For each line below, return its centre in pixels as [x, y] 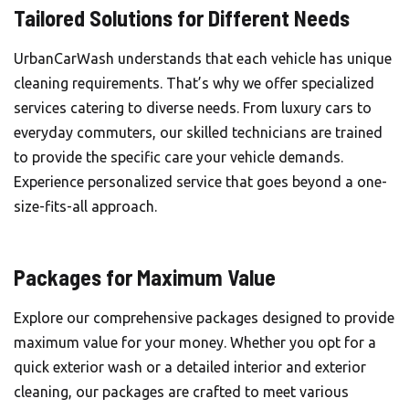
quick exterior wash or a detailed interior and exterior [190, 367]
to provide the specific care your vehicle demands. [178, 157]
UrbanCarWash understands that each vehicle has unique [203, 58]
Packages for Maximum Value [145, 277]
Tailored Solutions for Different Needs [182, 18]
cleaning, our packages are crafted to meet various [181, 392]
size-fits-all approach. [85, 206]
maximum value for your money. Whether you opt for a [195, 342]
